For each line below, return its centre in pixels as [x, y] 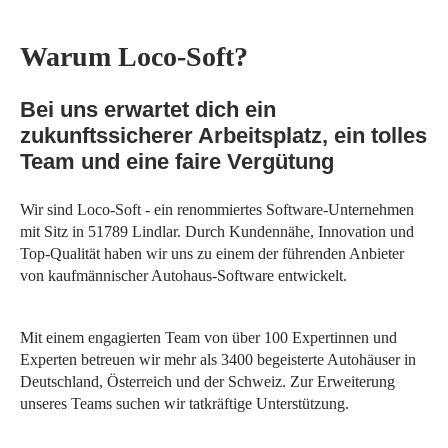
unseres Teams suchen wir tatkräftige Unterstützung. [184, 403]
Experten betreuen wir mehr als [120, 359]
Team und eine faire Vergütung [177, 161]
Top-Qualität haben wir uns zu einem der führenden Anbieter [212, 253]
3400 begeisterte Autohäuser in [318, 359]
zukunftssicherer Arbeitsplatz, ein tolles [223, 135]
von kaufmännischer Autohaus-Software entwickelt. [183, 275]
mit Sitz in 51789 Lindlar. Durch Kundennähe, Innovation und [217, 231]
